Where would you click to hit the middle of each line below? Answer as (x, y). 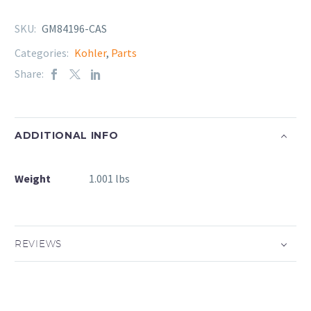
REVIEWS (38, 243)
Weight (33, 179)
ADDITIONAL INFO (67, 135)
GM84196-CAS (74, 29)
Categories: (43, 53)
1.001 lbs (109, 179)
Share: (29, 74)
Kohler (90, 53)
